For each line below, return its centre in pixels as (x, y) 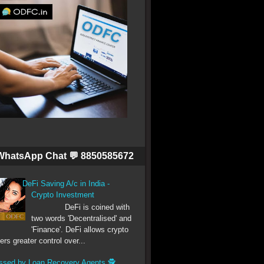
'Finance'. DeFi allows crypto (80, 230)
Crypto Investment (63, 194)
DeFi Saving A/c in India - (66, 183)
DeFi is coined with (76, 207)
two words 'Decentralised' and (82, 219)
